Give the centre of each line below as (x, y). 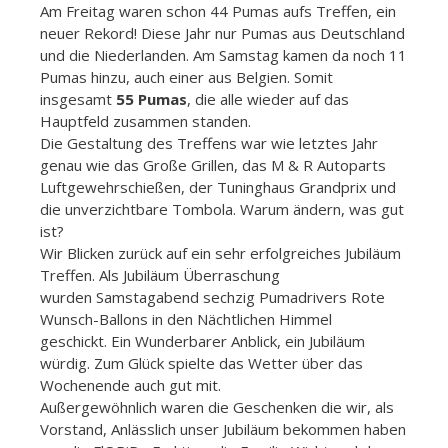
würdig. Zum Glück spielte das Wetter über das (201, 362)
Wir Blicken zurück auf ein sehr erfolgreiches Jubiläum (220, 252)
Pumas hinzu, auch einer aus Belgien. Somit (186, 76)
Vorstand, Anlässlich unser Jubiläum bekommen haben (223, 428)
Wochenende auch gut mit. (130, 384)
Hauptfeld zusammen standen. (145, 120)
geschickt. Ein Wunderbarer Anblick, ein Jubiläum (202, 340)
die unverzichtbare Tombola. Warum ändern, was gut (222, 208)
